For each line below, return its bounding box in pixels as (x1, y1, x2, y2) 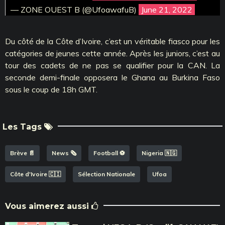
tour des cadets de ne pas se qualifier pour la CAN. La (5, 60, 220, 70)
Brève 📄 (10, 149, 35, 157)
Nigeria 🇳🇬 (142, 149, 177, 157)
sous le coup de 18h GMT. (5, 84, 97, 94)
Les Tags (3, 122, 44, 132)
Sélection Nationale (78, 170, 135, 178)
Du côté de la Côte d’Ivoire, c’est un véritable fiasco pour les (5, 36, 220, 46)
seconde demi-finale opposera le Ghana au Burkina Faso (5, 72, 220, 82)
